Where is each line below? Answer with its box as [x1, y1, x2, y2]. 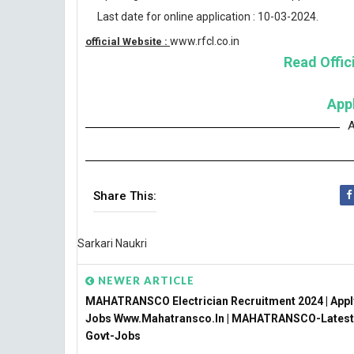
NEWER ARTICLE [95, 274, 194, 287]
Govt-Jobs [85, 330, 141, 342]
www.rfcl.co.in [170, 35, 239, 47]
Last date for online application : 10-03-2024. [97, 10, 318, 23]
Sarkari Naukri [77, 237, 147, 250]
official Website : [85, 36, 170, 47]
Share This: [93, 189, 156, 203]
